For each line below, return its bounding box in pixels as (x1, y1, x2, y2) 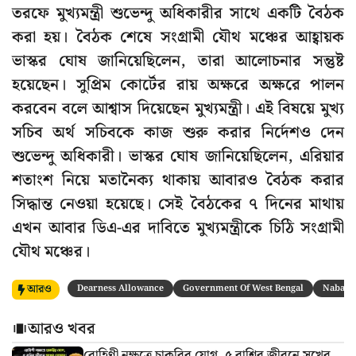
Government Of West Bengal (183, 281, 304, 296)
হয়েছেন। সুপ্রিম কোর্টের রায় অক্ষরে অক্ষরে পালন (12, 72, 344, 99)
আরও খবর (28, 316, 95, 342)
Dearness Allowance (77, 281, 164, 296)
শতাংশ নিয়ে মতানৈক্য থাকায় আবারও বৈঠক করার (12, 168, 344, 194)
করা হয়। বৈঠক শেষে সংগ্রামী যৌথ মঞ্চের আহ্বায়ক (12, 25, 344, 51)
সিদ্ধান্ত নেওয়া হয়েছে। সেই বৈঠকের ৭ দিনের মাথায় (12, 192, 344, 218)
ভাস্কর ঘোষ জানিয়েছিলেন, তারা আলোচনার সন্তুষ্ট (12, 48, 344, 75)
